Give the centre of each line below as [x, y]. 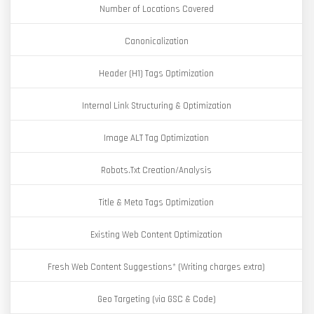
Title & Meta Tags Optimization [156, 203]
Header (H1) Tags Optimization [156, 74]
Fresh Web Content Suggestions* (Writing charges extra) [156, 267]
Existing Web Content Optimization [156, 235]
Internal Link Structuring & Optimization [156, 106]
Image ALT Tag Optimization [156, 138]
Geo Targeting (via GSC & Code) [156, 299]
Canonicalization [156, 41]
